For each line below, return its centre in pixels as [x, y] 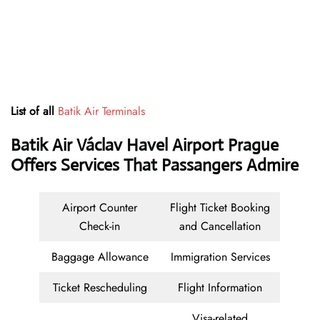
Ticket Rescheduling [100, 288]
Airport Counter [100, 208]
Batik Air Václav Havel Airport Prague [145, 145]
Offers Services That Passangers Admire [155, 165]
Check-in [100, 226]
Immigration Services [220, 257]
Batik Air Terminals [101, 111]
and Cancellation [220, 226]
